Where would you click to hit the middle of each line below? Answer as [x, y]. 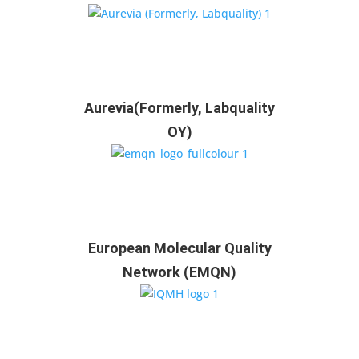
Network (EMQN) [179, 272]
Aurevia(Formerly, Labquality [179, 108]
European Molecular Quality [179, 248]
